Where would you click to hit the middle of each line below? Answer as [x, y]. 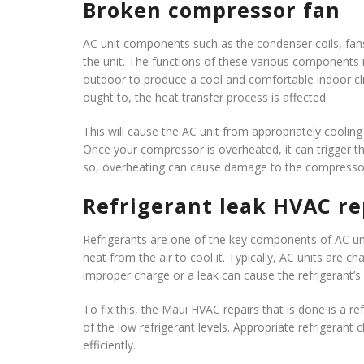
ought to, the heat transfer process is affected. [206, 97]
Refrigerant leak [175, 206]
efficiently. [109, 345]
